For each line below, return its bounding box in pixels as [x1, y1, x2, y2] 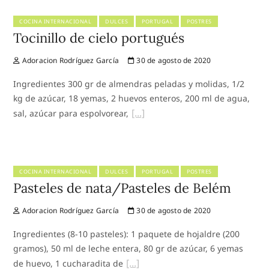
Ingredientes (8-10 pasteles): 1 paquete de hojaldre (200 [13, 228, 240, 240]
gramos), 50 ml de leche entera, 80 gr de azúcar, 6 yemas [13, 242, 244, 254]
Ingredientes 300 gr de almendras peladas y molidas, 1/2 [13, 77, 245, 89]
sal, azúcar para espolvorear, [13, 107, 129, 119]
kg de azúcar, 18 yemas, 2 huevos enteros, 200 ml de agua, [13, 92, 250, 104]
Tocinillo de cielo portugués [13, 29, 185, 46]
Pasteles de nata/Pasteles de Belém [13, 179, 232, 196]
